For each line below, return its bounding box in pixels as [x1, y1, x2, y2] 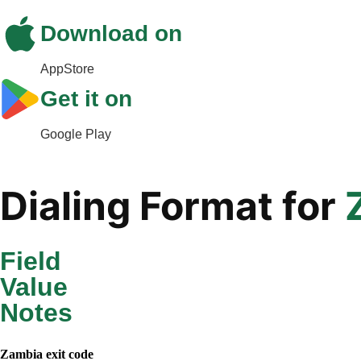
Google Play [40, 127, 111, 141]
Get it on [40, 85, 132, 111]
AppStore [40, 61, 94, 76]
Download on [40, 20, 182, 46]
